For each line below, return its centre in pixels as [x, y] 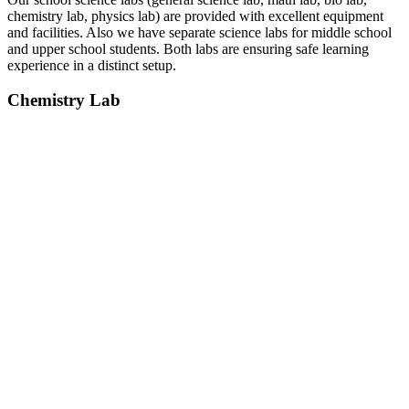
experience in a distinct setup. [92, 65]
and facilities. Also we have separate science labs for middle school [199, 32]
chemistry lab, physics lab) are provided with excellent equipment [195, 16]
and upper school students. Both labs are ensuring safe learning [188, 48]
